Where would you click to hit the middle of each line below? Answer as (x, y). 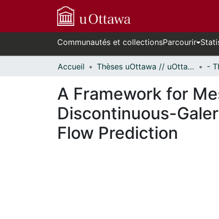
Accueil (71, 66)
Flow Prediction (118, 133)
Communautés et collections (110, 42)
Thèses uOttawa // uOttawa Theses (191, 66)
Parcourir (180, 42)
